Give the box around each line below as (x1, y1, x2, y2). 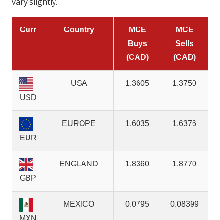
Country (63, 26, 94, 34)
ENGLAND (59, 160, 98, 168)
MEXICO (63, 200, 94, 209)
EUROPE (62, 119, 96, 128)
